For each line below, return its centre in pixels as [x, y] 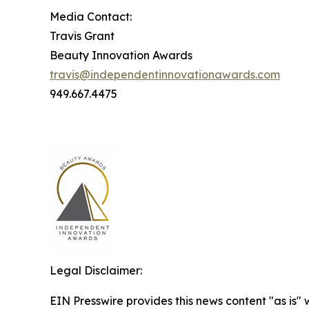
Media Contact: [91, 17]
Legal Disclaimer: [96, 270]
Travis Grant [82, 36]
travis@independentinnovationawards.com [165, 74]
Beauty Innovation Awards [121, 55]
